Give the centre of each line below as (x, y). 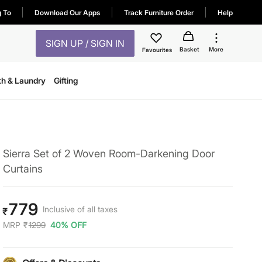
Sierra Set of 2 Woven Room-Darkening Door (108, 154)
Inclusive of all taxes (80, 209)
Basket (189, 49)
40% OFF (68, 225)
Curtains (23, 169)
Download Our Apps (67, 12)
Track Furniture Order (159, 12)
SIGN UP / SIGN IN (85, 43)
